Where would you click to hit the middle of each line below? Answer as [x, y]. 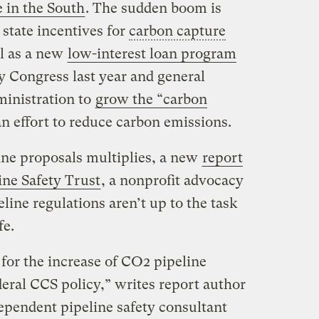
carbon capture [177, 31]
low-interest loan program [152, 53]
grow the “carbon [151, 99]
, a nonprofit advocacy [172, 180]
